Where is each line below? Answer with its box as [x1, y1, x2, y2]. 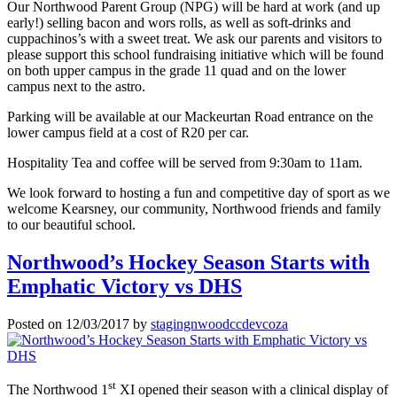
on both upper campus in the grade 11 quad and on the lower [7, 63, 346, 79]
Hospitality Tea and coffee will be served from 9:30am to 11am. [7, 155, 362, 171]
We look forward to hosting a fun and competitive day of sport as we [7, 185, 390, 201]
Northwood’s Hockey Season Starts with [7, 251, 370, 275]
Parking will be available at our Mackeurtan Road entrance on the [7, 109, 373, 125]
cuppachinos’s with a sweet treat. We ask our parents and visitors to [7, 31, 382, 47]
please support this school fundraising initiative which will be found [7, 47, 384, 63]
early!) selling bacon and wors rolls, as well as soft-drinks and [7, 15, 351, 31]
